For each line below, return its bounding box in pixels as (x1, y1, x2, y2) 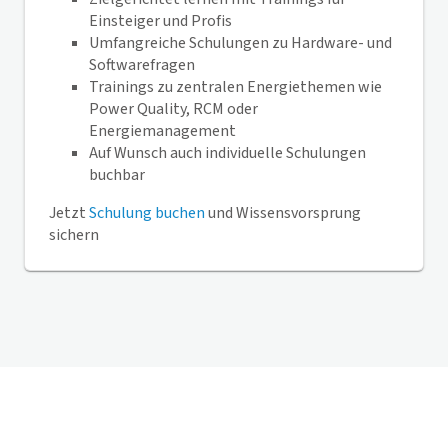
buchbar (89, 164, 145, 186)
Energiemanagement (89, 120, 236, 142)
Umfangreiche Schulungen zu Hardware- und (89, 32, 392, 54)
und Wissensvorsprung (205, 202, 361, 224)
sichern (49, 224, 99, 246)
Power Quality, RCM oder (89, 98, 258, 120)
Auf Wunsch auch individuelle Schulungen (89, 142, 366, 164)
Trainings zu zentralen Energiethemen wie (89, 76, 382, 98)
